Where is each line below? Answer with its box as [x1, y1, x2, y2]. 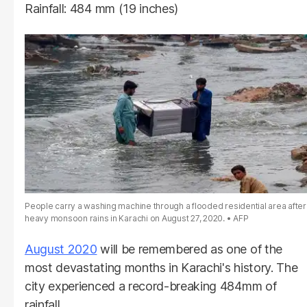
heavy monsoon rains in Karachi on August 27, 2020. [25, 213, 225, 224]
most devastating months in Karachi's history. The [25, 260, 298, 275]
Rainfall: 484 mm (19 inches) [25, 1, 179, 16]
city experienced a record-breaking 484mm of [25, 279, 277, 294]
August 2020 [25, 242, 97, 257]
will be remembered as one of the [97, 242, 282, 257]
